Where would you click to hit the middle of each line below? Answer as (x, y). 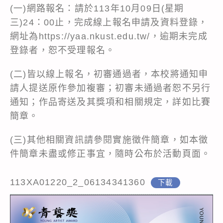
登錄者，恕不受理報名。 (63, 50)
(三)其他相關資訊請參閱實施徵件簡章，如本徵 (109, 140)
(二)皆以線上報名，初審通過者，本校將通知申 (109, 74)
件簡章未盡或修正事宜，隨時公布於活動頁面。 (111, 154)
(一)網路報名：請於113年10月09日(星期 (97, 8)
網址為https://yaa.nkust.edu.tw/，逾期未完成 (109, 36)
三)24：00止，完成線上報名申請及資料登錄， (109, 22)
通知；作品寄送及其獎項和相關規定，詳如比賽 (111, 102)
